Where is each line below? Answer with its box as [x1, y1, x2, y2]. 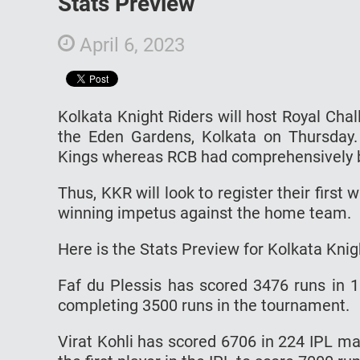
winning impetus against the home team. [58, 202, 351, 223]
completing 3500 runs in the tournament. [58, 295, 350, 315]
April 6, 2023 [75, 33, 185, 56]
